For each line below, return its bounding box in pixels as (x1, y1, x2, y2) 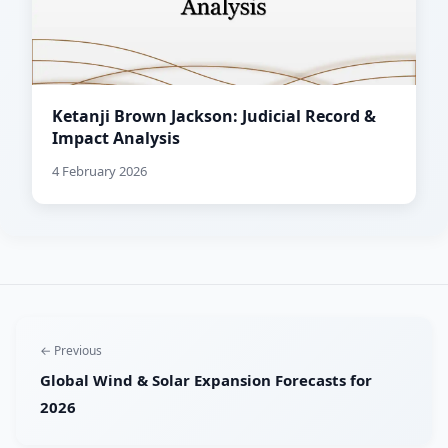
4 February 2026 (52, 162, 147, 181)
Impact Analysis (52, 127, 180, 150)
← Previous (40, 342, 102, 360)
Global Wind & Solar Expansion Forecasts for (40, 370, 372, 391)
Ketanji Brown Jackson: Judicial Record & (52, 105, 376, 128)
